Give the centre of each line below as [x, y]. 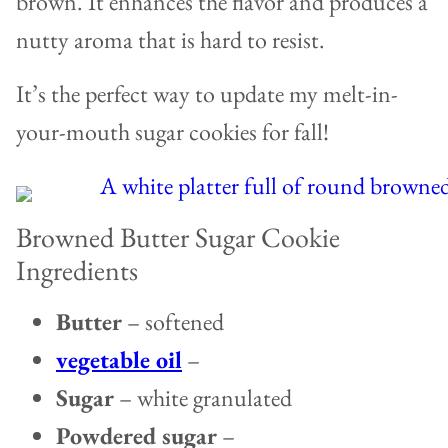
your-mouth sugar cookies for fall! [172, 132]
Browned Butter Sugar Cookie [178, 237]
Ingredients [77, 270]
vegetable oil [119, 360]
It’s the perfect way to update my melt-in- [207, 94]
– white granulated [203, 398]
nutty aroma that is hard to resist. [170, 40]
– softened [173, 322]
